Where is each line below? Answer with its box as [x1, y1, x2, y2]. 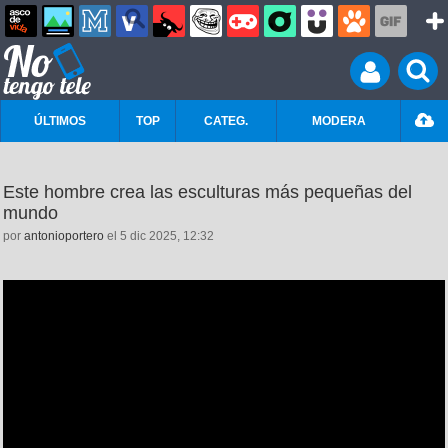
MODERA [311, 114, 366, 128]
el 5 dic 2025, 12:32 [104, 229, 214, 243]
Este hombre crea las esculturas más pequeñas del [3, 182, 412, 202]
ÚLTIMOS [34, 114, 86, 128]
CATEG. [204, 114, 248, 128]
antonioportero [24, 229, 104, 243]
